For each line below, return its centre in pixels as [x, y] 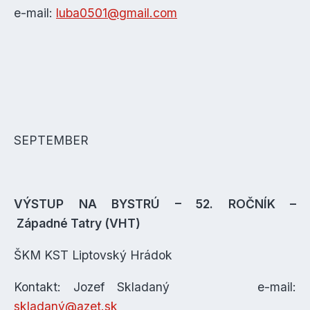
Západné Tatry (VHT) [77, 223]
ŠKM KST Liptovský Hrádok [93, 255]
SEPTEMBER [51, 140]
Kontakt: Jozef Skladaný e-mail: [155, 287]
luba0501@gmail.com [117, 13]
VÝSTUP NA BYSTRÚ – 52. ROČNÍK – [155, 204]
